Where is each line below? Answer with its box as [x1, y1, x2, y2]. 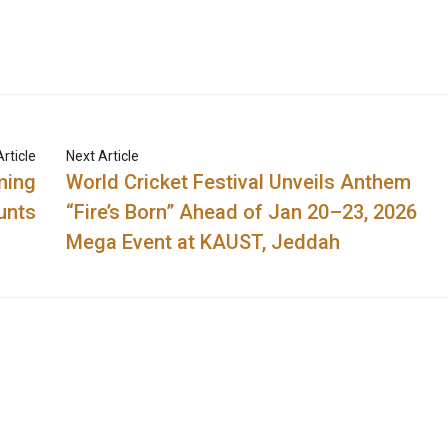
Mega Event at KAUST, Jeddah [66, 230, 341, 255]
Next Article [66, 148, 140, 165]
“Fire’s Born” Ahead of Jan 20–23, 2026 [66, 200, 418, 225]
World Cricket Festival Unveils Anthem [66, 170, 412, 195]
